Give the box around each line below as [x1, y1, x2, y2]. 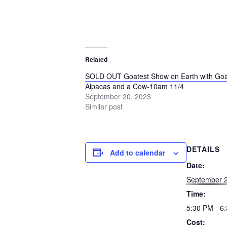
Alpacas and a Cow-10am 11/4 [85, 81, 184, 91]
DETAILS [186, 143, 220, 154]
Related [85, 54, 107, 64]
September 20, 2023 [85, 91, 151, 101]
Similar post [85, 101, 123, 111]
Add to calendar [110, 147, 165, 158]
